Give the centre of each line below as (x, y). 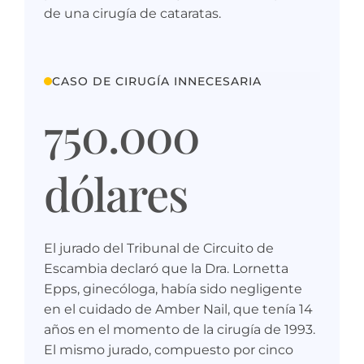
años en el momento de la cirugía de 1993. (180, 329)
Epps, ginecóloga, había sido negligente (173, 288)
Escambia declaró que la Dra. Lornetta (166, 268)
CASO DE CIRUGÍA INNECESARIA (157, 81)
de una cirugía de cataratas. (132, 13)
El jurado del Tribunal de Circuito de (159, 248)
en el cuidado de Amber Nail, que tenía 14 (178, 309)
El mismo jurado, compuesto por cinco (169, 349)
